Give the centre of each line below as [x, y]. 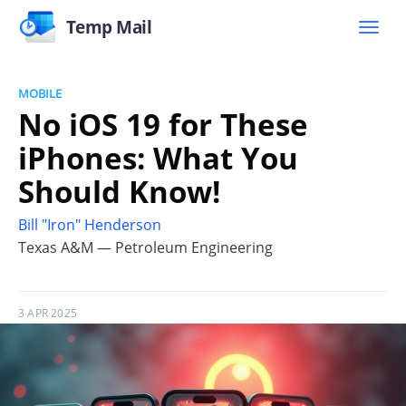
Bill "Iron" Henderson [90, 225]
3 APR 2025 [48, 314]
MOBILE [40, 93]
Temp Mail [109, 27]
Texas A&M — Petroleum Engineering [145, 248]
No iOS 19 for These [163, 124]
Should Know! [119, 191]
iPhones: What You [158, 158]
